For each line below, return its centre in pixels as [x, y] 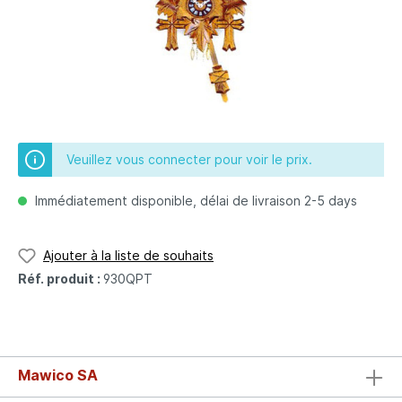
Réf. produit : [61, 278]
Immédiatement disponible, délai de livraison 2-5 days [194, 201]
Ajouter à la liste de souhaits [128, 255]
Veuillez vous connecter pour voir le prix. [189, 159]
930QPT [128, 278]
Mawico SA [58, 375]
